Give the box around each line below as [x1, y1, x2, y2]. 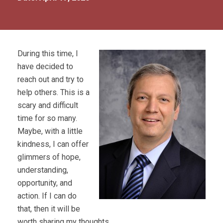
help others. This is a [17, 88, 90, 97]
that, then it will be [17, 204, 80, 214]
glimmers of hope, [17, 152, 81, 162]
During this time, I [17, 49, 78, 58]
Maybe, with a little [17, 126, 83, 136]
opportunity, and [17, 178, 72, 188]
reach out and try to [17, 75, 84, 84]
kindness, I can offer [17, 139, 89, 149]
